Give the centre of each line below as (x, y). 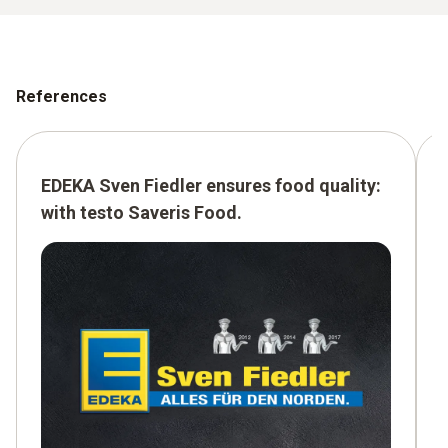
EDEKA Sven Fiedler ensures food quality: (211, 185)
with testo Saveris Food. (141, 212)
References (61, 96)
